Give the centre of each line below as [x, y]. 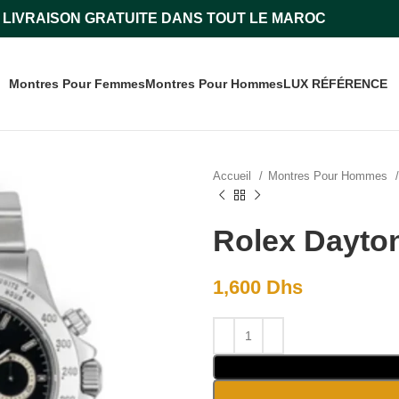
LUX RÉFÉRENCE [335, 84]
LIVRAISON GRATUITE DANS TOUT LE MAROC [164, 18]
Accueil [234, 176]
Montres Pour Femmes [77, 84]
